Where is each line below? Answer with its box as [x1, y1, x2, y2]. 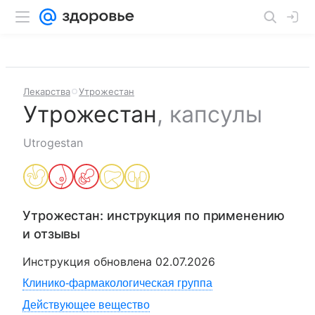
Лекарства [23, 86, 70, 97]
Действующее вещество [22, 299, 150, 311]
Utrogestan [23, 136, 83, 150]
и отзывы [22, 226, 81, 241]
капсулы [169, 101, 262, 128]
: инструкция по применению [100, 208, 285, 223]
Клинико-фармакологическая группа [22, 277, 212, 289]
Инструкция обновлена [22, 255, 155, 269]
